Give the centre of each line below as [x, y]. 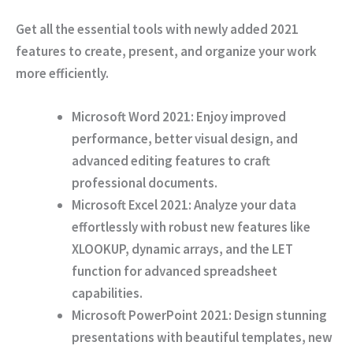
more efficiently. [62, 73]
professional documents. [145, 183]
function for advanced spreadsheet [175, 271]
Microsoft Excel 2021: [132, 205]
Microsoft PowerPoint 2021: [152, 316]
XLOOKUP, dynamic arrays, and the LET [182, 249]
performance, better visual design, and [185, 139]
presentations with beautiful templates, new [202, 338]
